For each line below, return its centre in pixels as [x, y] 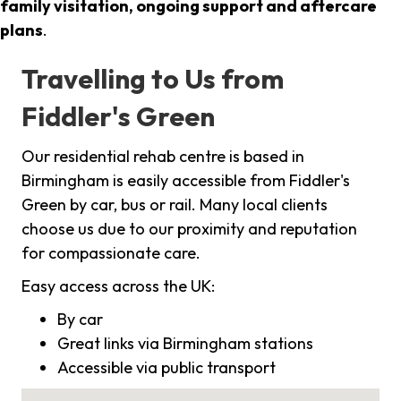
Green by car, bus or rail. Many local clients [175, 205]
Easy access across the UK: [118, 286]
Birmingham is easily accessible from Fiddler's [186, 181]
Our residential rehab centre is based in [163, 157]
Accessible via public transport [166, 368]
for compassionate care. [111, 253]
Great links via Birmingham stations [185, 344]
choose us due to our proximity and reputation [189, 229]
